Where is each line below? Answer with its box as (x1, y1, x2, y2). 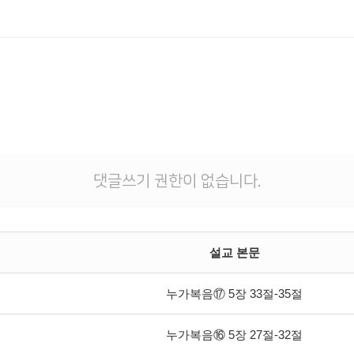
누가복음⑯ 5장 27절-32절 (166, 328, 303, 342)
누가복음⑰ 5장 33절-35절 (166, 287, 303, 301)
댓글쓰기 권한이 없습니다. (93, 172, 261, 190)
